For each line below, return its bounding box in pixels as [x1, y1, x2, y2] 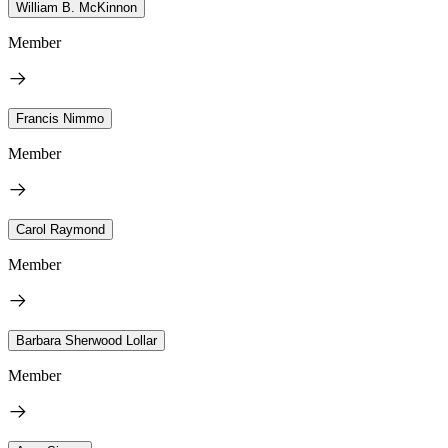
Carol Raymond [16, 221, 105, 237]
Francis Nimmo [16, 110, 104, 126]
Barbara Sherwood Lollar [16, 332, 157, 348]
